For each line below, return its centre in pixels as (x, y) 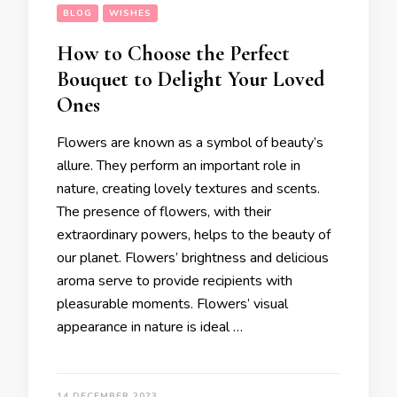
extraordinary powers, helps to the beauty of (194, 235)
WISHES (130, 13)
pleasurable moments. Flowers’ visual (172, 304)
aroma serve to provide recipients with (175, 281)
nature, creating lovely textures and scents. (188, 189)
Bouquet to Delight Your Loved (191, 79)
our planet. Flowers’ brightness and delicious (193, 258)
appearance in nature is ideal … (150, 327)
